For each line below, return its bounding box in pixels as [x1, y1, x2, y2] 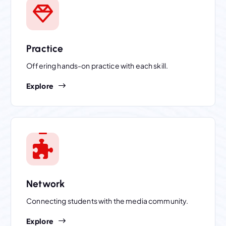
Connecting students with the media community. [26, 196, 189, 205]
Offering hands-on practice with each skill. [26, 61, 168, 70]
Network [26, 178, 65, 190]
